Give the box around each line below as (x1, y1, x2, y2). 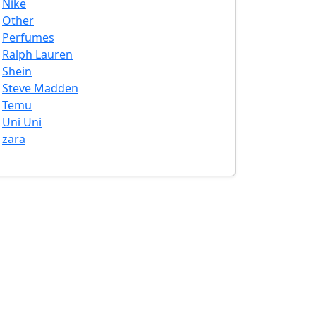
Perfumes (2, 30, 54, 45)
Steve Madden (2, 80, 78, 96)
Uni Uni (2, 114, 42, 130)
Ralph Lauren (2, 47, 73, 62)
